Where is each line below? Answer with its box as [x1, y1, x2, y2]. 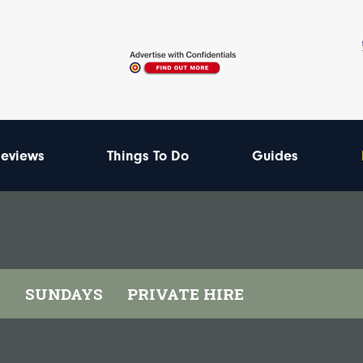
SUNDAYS [25, 284, 103, 305]
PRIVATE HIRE [127, 284, 244, 305]
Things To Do [107, 147, 190, 164]
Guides [252, 147, 298, 164]
